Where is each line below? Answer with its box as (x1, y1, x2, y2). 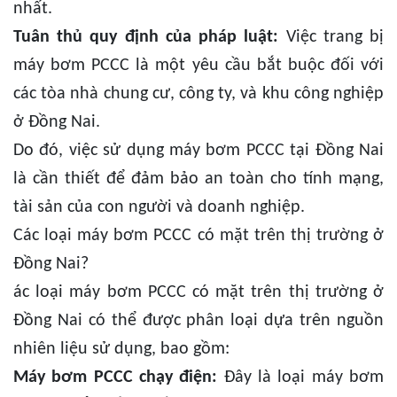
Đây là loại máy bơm (217, 369, 385, 387)
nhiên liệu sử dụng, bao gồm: (13, 340, 230, 359)
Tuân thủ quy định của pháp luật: (13, 28, 279, 47)
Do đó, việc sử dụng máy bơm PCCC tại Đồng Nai (13, 142, 384, 160)
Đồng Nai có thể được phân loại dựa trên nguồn (13, 312, 384, 331)
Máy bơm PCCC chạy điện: (13, 369, 218, 387)
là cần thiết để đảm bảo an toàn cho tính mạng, (13, 170, 384, 189)
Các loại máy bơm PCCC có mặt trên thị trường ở (13, 227, 384, 245)
